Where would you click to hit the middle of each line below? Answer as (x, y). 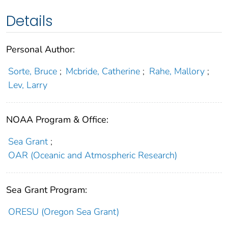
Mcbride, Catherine (103, 71)
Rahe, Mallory (177, 71)
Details (30, 21)
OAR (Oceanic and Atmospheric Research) (92, 155)
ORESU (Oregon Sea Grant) (63, 211)
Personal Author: (40, 49)
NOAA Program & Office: (57, 119)
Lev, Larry (27, 85)
